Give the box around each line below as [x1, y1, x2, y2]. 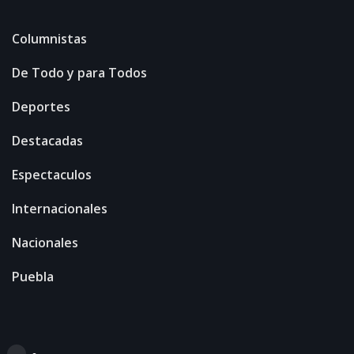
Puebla [12, 268, 54, 285]
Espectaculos [12, 166, 92, 183]
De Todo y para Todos [12, 64, 147, 81]
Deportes [12, 98, 70, 115]
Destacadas [12, 132, 83, 149]
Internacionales [12, 200, 107, 217]
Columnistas [12, 30, 87, 47]
